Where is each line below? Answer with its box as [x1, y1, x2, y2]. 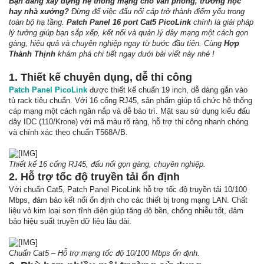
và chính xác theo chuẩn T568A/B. [9, 128, 128, 137]
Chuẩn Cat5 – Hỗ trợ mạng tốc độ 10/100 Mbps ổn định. [9, 249, 200, 258]
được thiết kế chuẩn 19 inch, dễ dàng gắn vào [87, 85, 247, 94]
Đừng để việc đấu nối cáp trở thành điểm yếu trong [69, 7, 245, 16]
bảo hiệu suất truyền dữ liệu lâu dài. [9, 217, 131, 226]
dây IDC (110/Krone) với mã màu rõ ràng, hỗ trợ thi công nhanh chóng [9, 117, 248, 126]
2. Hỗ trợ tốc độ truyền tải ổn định [9, 171, 180, 183]
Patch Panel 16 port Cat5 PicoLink [67, 18, 191, 27]
